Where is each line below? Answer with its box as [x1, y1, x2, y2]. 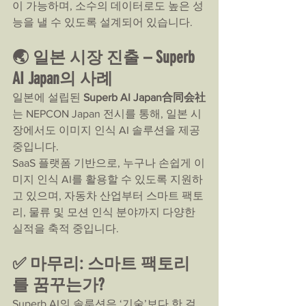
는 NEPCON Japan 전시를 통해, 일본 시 [12, 108, 201, 120]
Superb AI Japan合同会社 [83, 92, 206, 103]
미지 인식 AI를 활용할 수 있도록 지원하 [12, 173, 203, 185]
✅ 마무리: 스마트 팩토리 [12, 254, 190, 273]
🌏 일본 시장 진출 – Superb [12, 48, 199, 67]
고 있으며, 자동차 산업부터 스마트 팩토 [12, 190, 204, 201]
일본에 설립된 [12, 92, 83, 103]
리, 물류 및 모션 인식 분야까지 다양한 [12, 206, 198, 218]
